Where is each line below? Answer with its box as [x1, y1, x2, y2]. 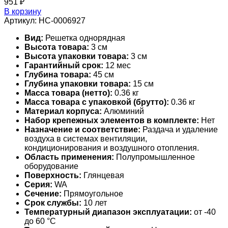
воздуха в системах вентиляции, [24, 134, 147, 143]
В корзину [4, 7, 41, 16]
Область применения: [24, 152, 114, 161]
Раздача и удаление [140, 125, 218, 134]
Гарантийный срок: [24, 61, 103, 70]
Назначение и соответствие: [24, 125, 140, 134]
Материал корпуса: [24, 106, 102, 116]
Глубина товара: [24, 70, 91, 79]
